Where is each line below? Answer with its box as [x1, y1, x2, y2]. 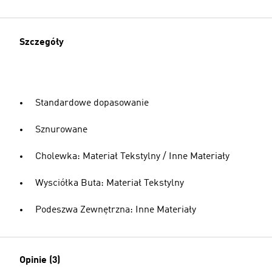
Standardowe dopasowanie [35, 98, 149, 108]
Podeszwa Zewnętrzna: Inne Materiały [35, 205, 196, 215]
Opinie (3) [19, 256, 60, 265]
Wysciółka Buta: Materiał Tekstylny [35, 178, 184, 188]
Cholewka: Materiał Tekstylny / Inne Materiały [35, 152, 229, 161]
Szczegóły [19, 38, 64, 47]
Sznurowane [35, 125, 87, 135]
